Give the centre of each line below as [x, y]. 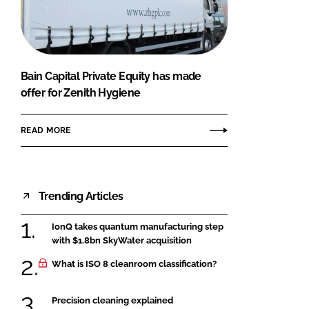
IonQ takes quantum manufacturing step [138, 227]
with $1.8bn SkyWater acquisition [122, 241]
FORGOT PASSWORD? [149, 12]
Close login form [250, 31]
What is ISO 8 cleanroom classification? [134, 263]
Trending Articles [81, 196]
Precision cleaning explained [112, 300]
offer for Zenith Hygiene [81, 93]
